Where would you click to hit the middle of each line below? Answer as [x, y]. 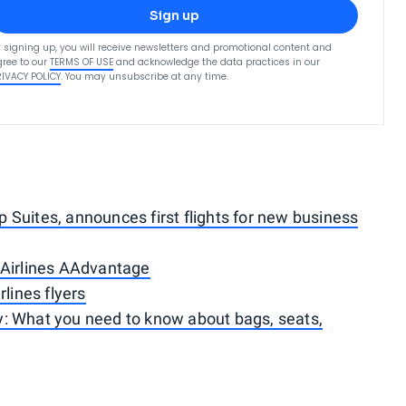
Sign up [174, 15]
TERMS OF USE [82, 62]
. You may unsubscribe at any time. [145, 76]
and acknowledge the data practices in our [218, 62]
